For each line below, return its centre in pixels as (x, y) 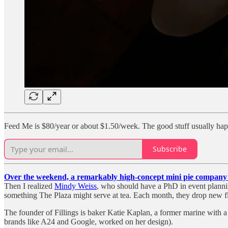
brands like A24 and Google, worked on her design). (89, 221)
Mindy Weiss (76, 186)
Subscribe (170, 149)
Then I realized (29, 186)
